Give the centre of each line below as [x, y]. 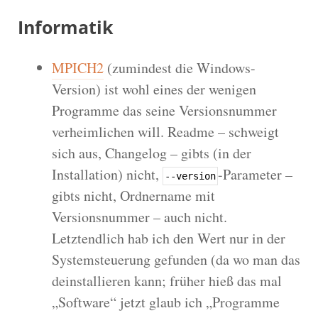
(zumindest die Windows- [180, 67]
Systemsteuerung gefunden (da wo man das [176, 259]
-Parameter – [255, 174]
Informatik [66, 27]
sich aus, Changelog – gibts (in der [152, 153]
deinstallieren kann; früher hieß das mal [167, 280]
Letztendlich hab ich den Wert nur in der [169, 238]
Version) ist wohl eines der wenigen [154, 89]
